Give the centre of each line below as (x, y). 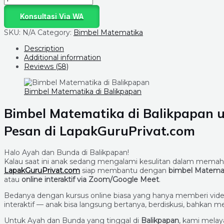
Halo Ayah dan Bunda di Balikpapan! (66, 152)
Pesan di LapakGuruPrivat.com (99, 130)
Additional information (62, 57)
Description (44, 48)
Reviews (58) (46, 66)
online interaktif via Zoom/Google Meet (90, 179)
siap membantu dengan (124, 170)
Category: (55, 32)
